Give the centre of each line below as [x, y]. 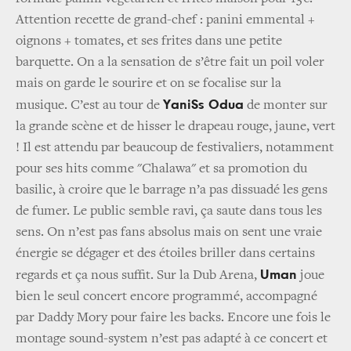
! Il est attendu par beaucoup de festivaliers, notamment [175, 148]
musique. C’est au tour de [89, 105]
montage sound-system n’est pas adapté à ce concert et [172, 339]
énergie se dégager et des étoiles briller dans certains [165, 253]
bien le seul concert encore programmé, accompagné [166, 297]
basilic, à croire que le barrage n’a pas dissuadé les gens [172, 190]
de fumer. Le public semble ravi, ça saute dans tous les [169, 211]
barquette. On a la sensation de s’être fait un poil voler [170, 62]
